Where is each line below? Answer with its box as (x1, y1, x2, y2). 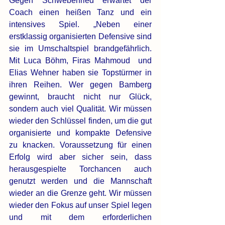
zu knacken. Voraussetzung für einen (9, 141, 152, 150)
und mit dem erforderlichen (9, 213, 152, 222)
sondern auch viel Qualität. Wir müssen (9, 104, 152, 114)
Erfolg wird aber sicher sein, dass (9, 153, 152, 162)
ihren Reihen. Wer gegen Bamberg (9, 80, 152, 89)
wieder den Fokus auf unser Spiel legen (9, 201, 152, 210)
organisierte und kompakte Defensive (9, 129, 152, 138)
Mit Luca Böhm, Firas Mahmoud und (9, 56, 152, 65)
